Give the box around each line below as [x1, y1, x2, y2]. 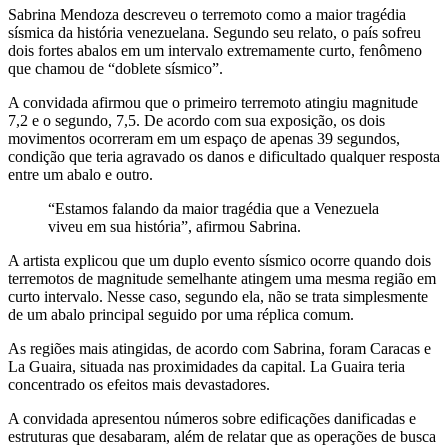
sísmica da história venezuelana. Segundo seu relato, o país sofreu [8, 23, 421, 41]
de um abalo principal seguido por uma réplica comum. [8, 305, 354, 323]
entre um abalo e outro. [8, 165, 153, 183]
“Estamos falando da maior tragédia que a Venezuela [48, 199, 379, 217]
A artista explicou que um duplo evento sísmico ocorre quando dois [8, 251, 431, 269]
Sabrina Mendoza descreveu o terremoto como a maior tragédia [8, 5, 406, 23]
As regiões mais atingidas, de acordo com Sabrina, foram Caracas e [8, 339, 431, 357]
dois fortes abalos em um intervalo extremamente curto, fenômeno [8, 41, 422, 59]
